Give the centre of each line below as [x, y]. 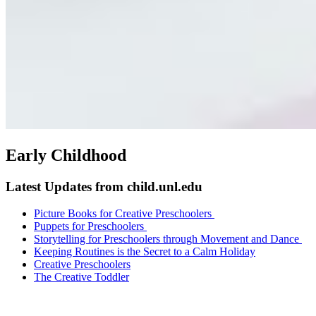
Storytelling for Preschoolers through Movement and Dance [168, 239]
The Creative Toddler [81, 277]
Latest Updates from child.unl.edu [104, 186]
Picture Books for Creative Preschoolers [124, 214]
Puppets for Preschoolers [90, 226]
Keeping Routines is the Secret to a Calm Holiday [145, 252]
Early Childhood [66, 155]
